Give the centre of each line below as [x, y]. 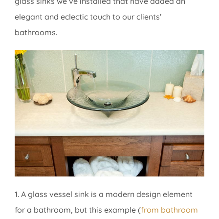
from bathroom [169, 209]
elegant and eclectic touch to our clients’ [88, 17]
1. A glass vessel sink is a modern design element [104, 194]
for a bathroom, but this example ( [78, 209]
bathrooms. [36, 33]
